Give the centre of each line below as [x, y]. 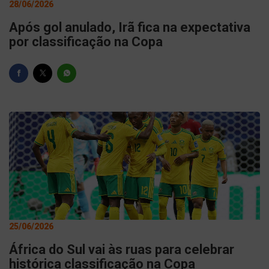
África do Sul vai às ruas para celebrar [122, 249]
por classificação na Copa [86, 42]
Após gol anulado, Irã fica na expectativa [130, 27]
